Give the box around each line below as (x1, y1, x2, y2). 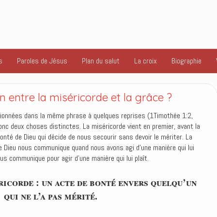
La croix (134, 56, 157, 66)
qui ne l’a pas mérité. (3, 189, 97, 203)
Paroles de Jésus (17, 56, 67, 66)
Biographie (171, 56, 201, 66)
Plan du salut (82, 56, 120, 66)
